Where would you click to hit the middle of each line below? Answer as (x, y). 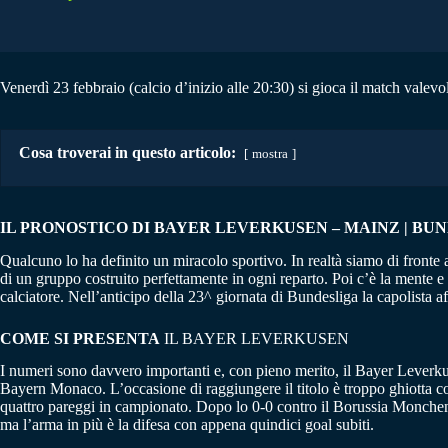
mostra (270, 153)
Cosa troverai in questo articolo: (127, 152)
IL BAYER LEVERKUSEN (256, 338)
